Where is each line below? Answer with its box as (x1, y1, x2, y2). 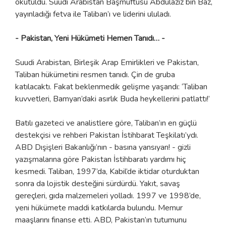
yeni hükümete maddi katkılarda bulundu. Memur (15, 202, 183, 213)
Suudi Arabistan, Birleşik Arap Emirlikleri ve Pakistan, (15, 56, 199, 68)
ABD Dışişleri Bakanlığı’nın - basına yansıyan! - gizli (15, 141, 191, 153)
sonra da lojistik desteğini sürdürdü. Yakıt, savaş (15, 178, 180, 189)
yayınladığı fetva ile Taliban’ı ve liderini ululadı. (15, 8, 171, 20)
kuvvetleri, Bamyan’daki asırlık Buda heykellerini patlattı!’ (15, 93, 212, 104)
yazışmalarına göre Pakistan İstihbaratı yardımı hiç (15, 153, 186, 165)
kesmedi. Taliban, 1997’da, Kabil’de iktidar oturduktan (15, 165, 199, 177)
